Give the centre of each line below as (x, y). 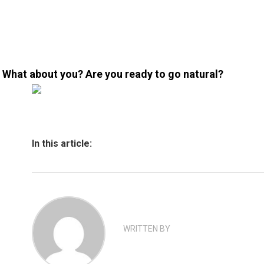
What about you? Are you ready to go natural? (113, 74)
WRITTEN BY (147, 229)
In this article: (62, 143)
